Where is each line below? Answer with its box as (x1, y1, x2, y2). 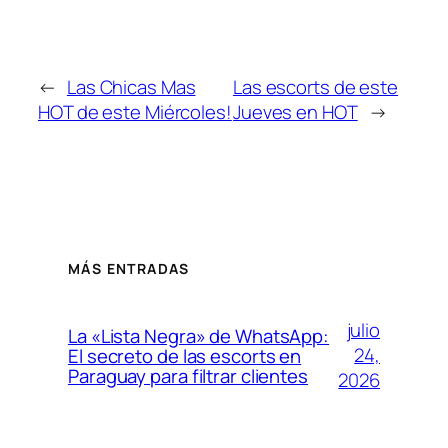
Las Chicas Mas (66, 74, 196, 101)
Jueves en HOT (232, 99, 358, 126)
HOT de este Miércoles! (38, 99, 232, 126)
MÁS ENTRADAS (68, 258, 190, 278)
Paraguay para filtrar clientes (68, 362, 308, 389)
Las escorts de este (232, 74, 399, 101)
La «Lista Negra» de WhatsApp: (68, 322, 330, 349)
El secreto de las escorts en (68, 342, 302, 369)
